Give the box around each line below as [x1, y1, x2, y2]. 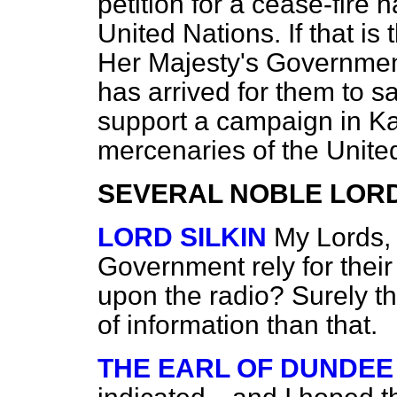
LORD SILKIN [97, 222, 267, 252]
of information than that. [97, 310, 378, 339]
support [97, 106, 194, 136]
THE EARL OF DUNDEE [97, 354, 393, 383]
